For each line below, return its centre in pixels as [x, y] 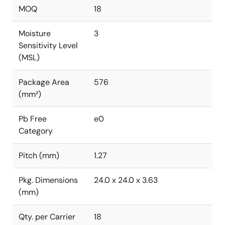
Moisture [35, 33]
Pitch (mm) [39, 155]
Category [36, 131]
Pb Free [33, 119]
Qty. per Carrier [47, 217]
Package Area [44, 82]
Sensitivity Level [48, 45]
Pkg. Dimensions [48, 180]
